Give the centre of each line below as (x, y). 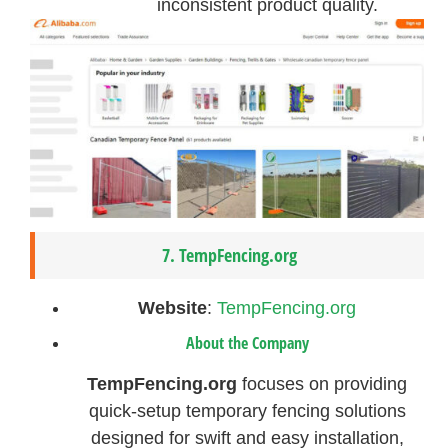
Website (173, 308)
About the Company (247, 343)
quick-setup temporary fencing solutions (247, 411)
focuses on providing (322, 384)
